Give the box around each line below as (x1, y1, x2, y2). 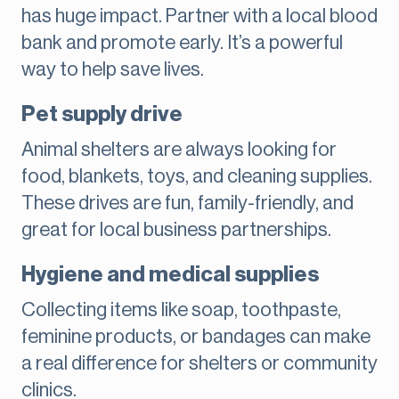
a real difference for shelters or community (21, 354, 378, 374)
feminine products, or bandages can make (21, 327, 370, 347)
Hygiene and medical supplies (21, 264, 319, 286)
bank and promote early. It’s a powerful (21, 33, 343, 53)
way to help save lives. (21, 60, 204, 80)
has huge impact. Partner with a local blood (21, 6, 378, 27)
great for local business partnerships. (21, 220, 331, 240)
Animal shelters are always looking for (21, 140, 337, 160)
